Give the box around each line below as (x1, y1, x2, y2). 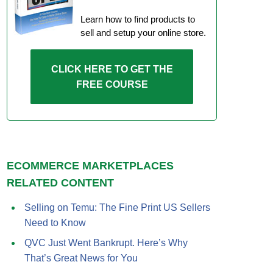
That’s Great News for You (24, 253, 138, 263)
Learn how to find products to (80, 14, 195, 24)
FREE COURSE (76, 79, 148, 90)
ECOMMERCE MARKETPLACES (7, 160, 174, 172)
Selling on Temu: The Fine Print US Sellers (24, 202, 210, 213)
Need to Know (24, 218, 86, 228)
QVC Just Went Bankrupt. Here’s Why (24, 238, 188, 248)
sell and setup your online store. (80, 27, 206, 38)
